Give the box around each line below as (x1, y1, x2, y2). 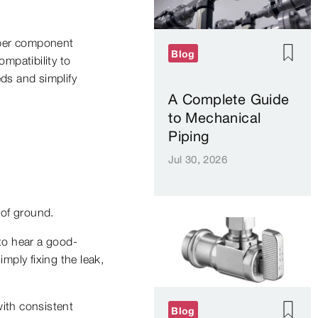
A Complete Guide (168, 90, 290, 109)
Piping (168, 127, 209, 146)
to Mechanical (168, 109, 261, 127)
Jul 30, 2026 (168, 153, 227, 167)
